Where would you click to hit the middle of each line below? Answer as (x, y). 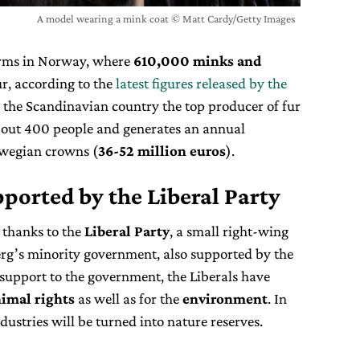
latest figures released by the (201, 83)
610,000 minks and (197, 60)
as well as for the (129, 298)
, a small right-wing (229, 231)
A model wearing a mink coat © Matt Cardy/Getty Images (166, 18)
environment (225, 298)
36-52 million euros (162, 150)
